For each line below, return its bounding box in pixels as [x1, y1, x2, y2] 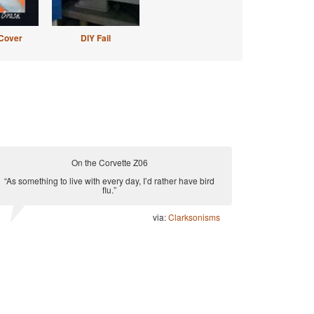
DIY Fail [80, 32, 111, 44]
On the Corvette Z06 [71, 156, 148, 168]
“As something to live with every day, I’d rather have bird [4, 175, 214, 186]
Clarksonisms [168, 211, 220, 223]
